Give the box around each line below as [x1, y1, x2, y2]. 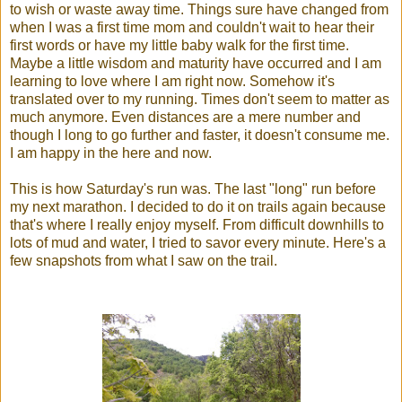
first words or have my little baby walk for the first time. [10, 37, 349, 53]
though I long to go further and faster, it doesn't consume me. [10, 127, 389, 143]
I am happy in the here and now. [10, 144, 212, 161]
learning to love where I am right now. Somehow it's [10, 73, 335, 89]
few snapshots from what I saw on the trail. [10, 252, 277, 268]
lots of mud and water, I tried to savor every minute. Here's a [10, 234, 386, 250]
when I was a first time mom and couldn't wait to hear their [10, 19, 374, 35]
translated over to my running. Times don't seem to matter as [10, 91, 389, 107]
